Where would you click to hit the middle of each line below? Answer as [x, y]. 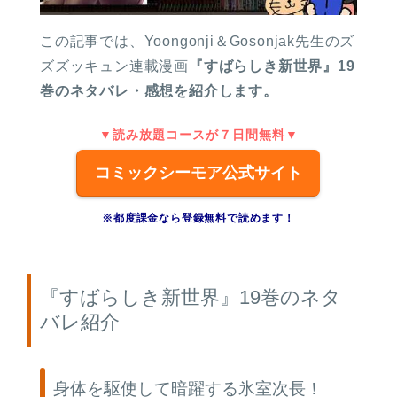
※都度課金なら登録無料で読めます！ [198, 218]
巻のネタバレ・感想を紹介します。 [159, 90]
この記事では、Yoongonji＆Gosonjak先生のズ [198, 41]
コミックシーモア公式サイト [198, 172]
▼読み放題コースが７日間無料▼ [198, 134]
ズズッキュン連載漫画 [114, 66]
